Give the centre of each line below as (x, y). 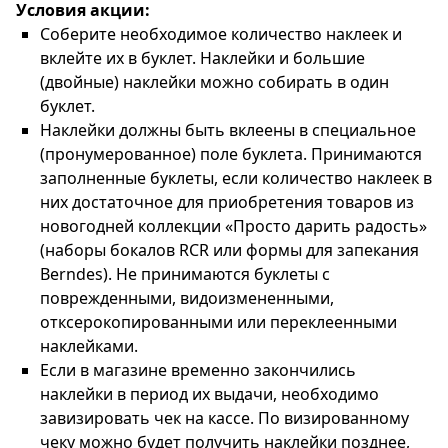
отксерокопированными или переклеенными (218, 322)
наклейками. (89, 346)
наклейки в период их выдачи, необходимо (209, 394)
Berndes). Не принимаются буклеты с (185, 274)
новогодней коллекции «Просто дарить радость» (233, 226)
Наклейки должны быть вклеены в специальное (228, 130)
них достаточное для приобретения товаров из (227, 202)
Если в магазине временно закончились (198, 370)
